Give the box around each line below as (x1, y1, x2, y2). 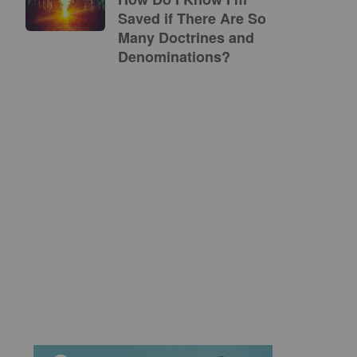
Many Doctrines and (118, 27, 254, 48)
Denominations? (118, 46, 230, 67)
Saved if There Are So (118, 8, 266, 29)
